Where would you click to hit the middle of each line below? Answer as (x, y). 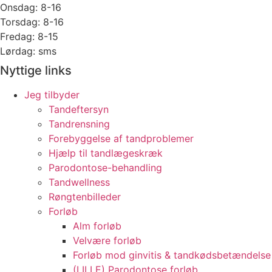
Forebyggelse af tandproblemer (121, 139)
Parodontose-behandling (105, 168)
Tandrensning (79, 124)
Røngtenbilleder (85, 197)
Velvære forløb (107, 241)
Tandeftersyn (79, 110)
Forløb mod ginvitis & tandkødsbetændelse (172, 255)
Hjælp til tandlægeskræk (106, 153)
